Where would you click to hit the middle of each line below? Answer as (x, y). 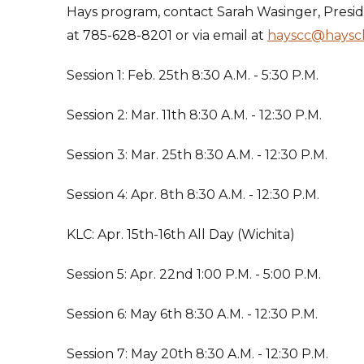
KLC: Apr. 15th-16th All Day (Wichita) (182, 234)
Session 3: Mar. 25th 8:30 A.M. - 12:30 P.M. (197, 154)
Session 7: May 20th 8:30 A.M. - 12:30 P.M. (197, 353)
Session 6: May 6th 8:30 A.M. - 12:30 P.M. (192, 314)
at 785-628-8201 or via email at (167, 35)
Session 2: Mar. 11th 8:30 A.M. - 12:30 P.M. (196, 115)
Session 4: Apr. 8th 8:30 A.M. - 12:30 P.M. (193, 194)
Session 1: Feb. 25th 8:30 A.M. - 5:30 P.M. (193, 75)
